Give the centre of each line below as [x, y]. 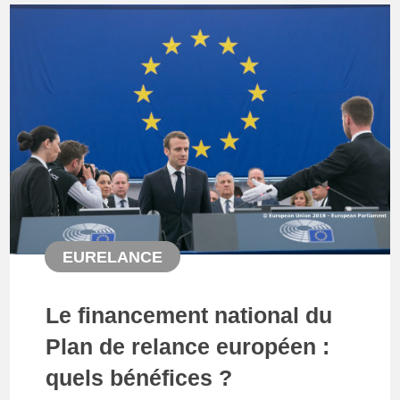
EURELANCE [112, 257]
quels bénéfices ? [139, 377]
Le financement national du [189, 315]
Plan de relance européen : [188, 346]
